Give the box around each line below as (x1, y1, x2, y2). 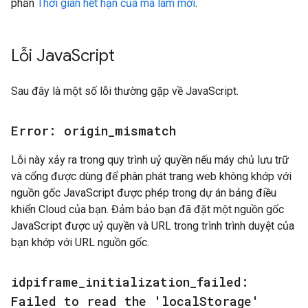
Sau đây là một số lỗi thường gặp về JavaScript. (11, 85, 239, 98)
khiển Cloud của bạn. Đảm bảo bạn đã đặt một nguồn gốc (11, 203, 284, 216)
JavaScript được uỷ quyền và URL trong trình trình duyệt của (11, 219, 294, 232)
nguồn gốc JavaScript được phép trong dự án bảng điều (11, 186, 276, 199)
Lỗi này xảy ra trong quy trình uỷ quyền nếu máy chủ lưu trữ (11, 153, 289, 166)
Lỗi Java (11, 45, 71, 66)
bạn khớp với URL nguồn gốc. (11, 236, 149, 249)
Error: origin (11, 122, 108, 139)
